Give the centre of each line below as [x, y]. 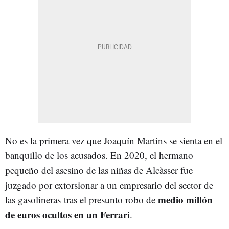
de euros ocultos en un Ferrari [67, 214]
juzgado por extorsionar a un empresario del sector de [109, 185]
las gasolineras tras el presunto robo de [82, 200]
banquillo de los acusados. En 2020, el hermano [99, 155]
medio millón [185, 200]
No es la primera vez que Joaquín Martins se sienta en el [114, 140]
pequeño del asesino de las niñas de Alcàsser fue [99, 170]
